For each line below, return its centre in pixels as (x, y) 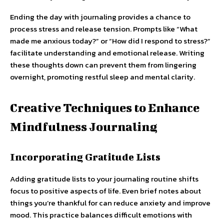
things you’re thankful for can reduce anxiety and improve (110, 202)
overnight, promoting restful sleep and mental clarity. (102, 76)
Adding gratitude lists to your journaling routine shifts (104, 178)
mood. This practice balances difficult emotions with (101, 214)
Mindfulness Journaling (84, 126)
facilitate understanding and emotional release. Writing (107, 52)
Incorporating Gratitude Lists (85, 156)
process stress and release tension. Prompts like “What (104, 28)
